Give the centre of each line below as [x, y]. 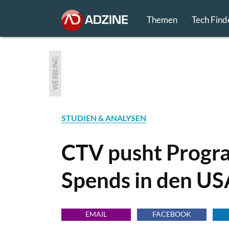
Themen [162, 19]
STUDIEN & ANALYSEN [104, 118]
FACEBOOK [172, 214]
